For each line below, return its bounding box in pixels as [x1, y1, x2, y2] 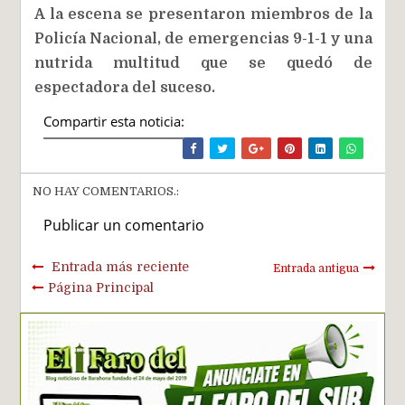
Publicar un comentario [43, 214, 205, 235]
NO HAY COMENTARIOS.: [33, 184, 180, 198]
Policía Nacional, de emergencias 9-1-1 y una [34, 30, 372, 47]
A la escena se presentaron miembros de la [34, 5, 372, 23]
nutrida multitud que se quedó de [34, 54, 372, 71]
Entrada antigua [272, 261, 359, 275]
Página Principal [48, 279, 155, 295]
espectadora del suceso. [34, 79, 216, 96]
